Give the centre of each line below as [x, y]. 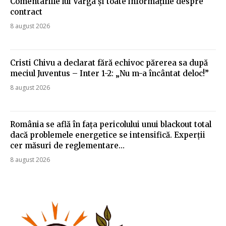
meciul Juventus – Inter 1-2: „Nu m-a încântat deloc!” [109, 73]
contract [26, 12]
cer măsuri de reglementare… [67, 145]
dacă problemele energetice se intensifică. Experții [108, 135]
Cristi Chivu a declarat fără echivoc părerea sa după [109, 63]
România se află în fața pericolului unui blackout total [111, 124]
